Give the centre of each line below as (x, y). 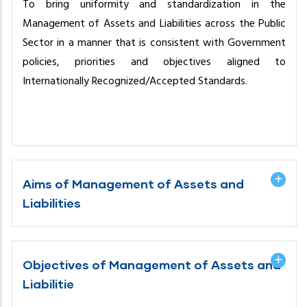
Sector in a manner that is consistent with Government (154, 43)
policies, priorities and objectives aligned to (154, 62)
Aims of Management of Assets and (133, 183)
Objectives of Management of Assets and (152, 264)
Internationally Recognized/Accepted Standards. (135, 81)
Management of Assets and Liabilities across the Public (154, 24)
